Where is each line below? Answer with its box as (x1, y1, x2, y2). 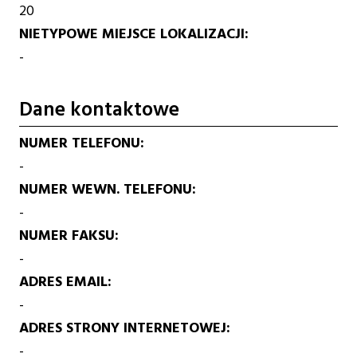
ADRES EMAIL (19, 270, 108, 294)
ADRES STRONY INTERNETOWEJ (19, 316, 227, 340)
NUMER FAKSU (19, 224, 116, 248)
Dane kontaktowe (19, 93, 180, 127)
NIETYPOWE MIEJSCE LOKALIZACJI (19, 22, 245, 45)
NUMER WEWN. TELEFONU (19, 178, 193, 202)
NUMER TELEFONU (19, 131, 141, 155)
